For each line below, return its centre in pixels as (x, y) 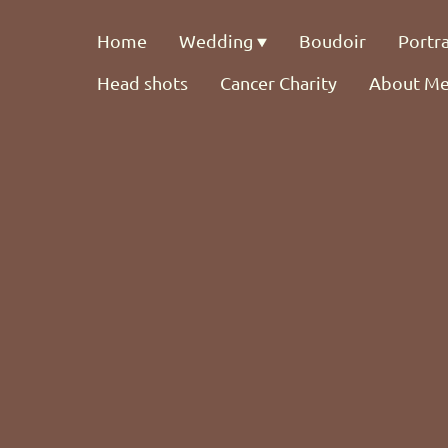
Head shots (143, 82)
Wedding (216, 40)
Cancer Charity (279, 82)
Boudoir (333, 40)
